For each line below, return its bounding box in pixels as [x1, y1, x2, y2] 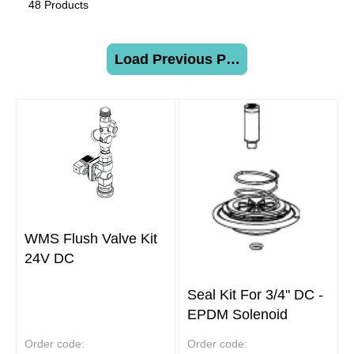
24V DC [24, 250, 74, 266]
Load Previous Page [114, 51, 250, 67]
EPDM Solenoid [187, 307, 288, 323]
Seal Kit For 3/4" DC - [187, 287, 323, 303]
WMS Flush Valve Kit [24, 230, 157, 247]
